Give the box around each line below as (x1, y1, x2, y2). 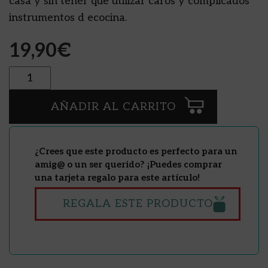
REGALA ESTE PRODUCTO (62, 197, 213, 210)
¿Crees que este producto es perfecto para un (35, 145, 237, 157)
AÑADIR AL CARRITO (50, 100, 176, 113)
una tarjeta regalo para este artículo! (35, 172, 200, 183)
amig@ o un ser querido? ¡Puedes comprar (35, 159, 222, 170)
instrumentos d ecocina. (9, 11, 127, 24)
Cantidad (8, 66, 45, 78)
